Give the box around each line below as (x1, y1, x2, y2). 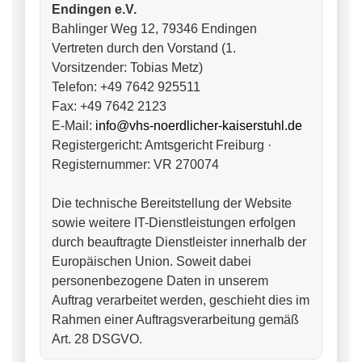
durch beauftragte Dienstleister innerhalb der (52, 235, 306, 249)
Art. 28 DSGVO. (52, 332, 142, 346)
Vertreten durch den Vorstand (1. (52, 41, 236, 55)
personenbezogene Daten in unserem (52, 274, 268, 288)
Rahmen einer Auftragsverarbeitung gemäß (52, 313, 299, 326)
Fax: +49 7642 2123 (52, 99, 166, 113)
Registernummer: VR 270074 (52, 158, 219, 171)
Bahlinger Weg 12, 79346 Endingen (52, 22, 257, 36)
